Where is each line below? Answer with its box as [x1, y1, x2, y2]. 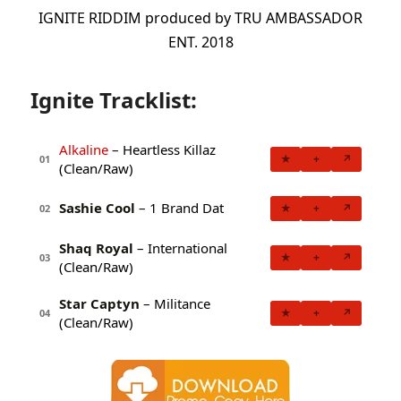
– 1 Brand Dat [135, 199, 224, 218]
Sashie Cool [59, 199, 135, 218]
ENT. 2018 [167, 32, 234, 53]
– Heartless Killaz [108, 140, 216, 158]
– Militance [140, 294, 210, 312]
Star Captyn [59, 294, 140, 312]
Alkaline [59, 140, 108, 158]
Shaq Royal [59, 238, 133, 257]
